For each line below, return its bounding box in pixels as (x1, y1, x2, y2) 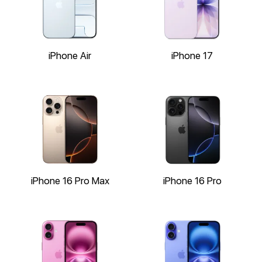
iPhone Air (49, 50, 91, 61)
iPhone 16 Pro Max (30, 175, 109, 187)
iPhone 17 (171, 50, 213, 61)
